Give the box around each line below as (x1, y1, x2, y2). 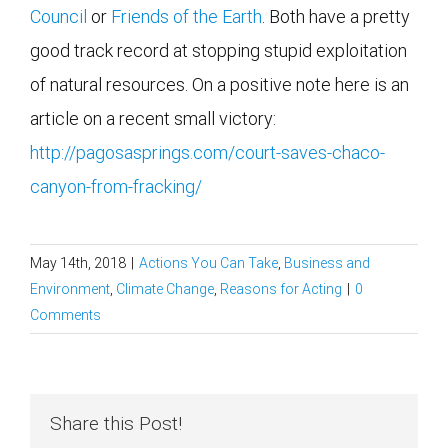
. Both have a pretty (262, 6, 410, 28)
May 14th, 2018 (30, 255, 126, 272)
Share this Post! (50, 412, 182, 436)
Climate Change (116, 281, 214, 298)
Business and (284, 255, 370, 272)
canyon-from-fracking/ (30, 176, 202, 198)
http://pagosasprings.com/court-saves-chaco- (30, 142, 385, 164)
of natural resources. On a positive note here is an (30, 74, 409, 96)
